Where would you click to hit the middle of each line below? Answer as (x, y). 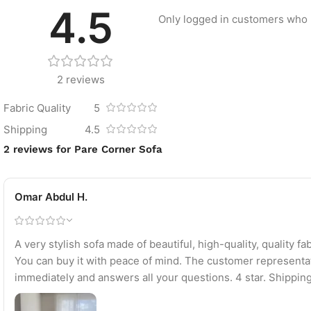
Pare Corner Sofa (118, 149)
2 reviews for (39, 149)
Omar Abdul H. (51, 197)
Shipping (25, 130)
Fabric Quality (37, 108)
